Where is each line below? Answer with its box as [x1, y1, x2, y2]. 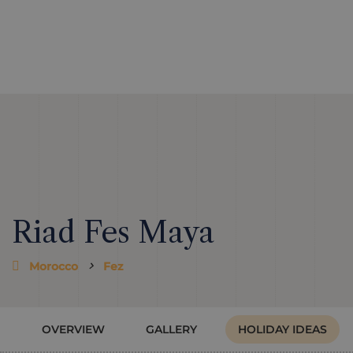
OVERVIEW [42, 323, 105, 336]
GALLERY [146, 323, 197, 336]
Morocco [29, 260, 81, 273]
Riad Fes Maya [12, 214, 214, 251]
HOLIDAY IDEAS [238, 323, 327, 336]
